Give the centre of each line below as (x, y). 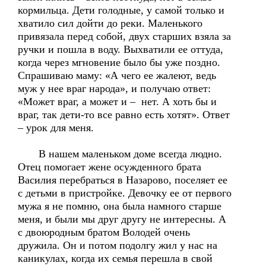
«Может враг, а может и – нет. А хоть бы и (117, 102)
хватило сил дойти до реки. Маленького (110, 23)
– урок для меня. (56, 128)
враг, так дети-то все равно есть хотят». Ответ (124, 115)
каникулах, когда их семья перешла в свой (115, 258)
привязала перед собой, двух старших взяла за (124, 36)
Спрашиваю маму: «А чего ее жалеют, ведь (117, 75)
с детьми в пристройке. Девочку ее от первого (125, 193)
